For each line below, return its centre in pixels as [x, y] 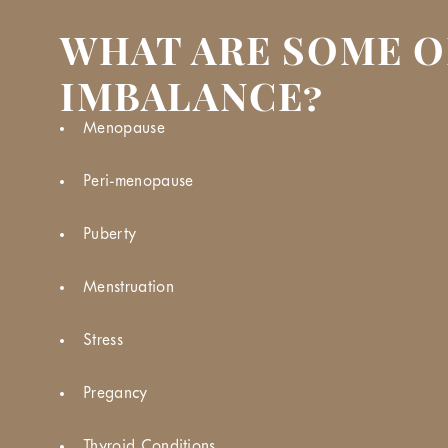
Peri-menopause [138, 181]
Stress [103, 340]
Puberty [110, 234]
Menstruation [128, 287]
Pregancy [115, 393]
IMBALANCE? [192, 94]
